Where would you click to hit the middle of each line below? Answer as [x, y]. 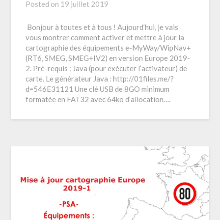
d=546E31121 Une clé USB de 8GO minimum [98, 89]
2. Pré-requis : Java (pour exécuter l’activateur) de [107, 69]
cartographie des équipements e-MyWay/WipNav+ [109, 48]
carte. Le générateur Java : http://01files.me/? [100, 79]
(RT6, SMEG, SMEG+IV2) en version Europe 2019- [108, 58]
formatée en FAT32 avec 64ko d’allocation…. [98, 99]
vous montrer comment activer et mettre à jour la [105, 38]
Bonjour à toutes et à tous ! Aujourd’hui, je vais [102, 27]
